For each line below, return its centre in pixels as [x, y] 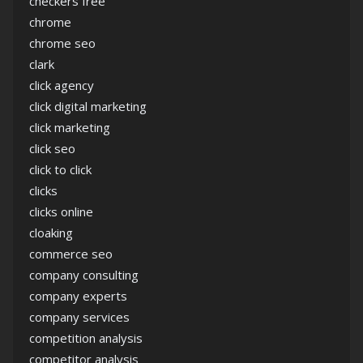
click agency [62, 85]
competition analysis [86, 338]
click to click [60, 170]
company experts [78, 296]
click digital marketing [88, 107]
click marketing [70, 128]
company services [79, 317]
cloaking [51, 233]
